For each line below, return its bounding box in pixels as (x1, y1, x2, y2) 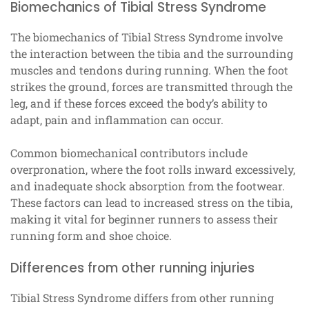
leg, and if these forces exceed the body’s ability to (10, 96, 268, 111)
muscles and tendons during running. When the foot (10, 63, 288, 78)
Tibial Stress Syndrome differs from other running (10, 290, 274, 306)
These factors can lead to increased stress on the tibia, (10, 195, 292, 210)
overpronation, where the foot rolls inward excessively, (10, 162, 295, 177)
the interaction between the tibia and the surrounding (10, 46, 293, 61)
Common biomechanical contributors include (10, 146, 248, 161)
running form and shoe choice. (10, 228, 172, 243)
